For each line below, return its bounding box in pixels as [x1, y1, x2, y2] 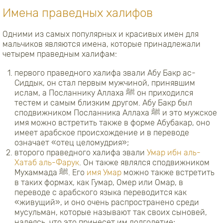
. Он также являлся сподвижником [79, 158, 210, 168]
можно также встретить [121, 168, 215, 178]
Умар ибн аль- [147, 148, 201, 158]
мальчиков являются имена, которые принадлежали [2, 39, 201, 49]
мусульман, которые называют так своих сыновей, [14, 208, 207, 218]
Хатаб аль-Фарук [14, 158, 79, 168]
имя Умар [87, 168, 121, 178]
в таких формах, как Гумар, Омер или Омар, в [14, 178, 183, 188]
